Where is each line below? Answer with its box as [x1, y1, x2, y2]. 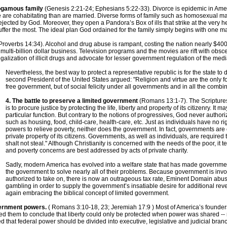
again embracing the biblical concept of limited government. [6, 190, 169, 197]
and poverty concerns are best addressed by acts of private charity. [6, 147, 188, 154]
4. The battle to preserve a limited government [6, 97, 138, 104]
